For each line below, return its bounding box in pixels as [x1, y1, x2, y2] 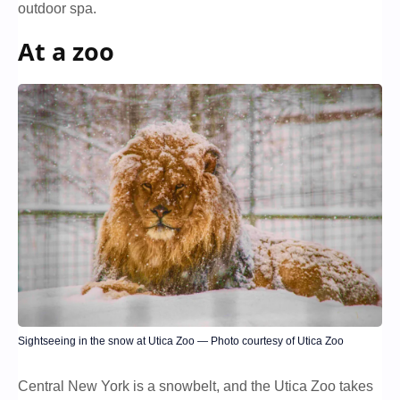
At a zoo [18, 35, 114, 69]
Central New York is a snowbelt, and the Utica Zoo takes [18, 378, 373, 394]
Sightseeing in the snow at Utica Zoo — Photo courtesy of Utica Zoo [18, 335, 344, 348]
